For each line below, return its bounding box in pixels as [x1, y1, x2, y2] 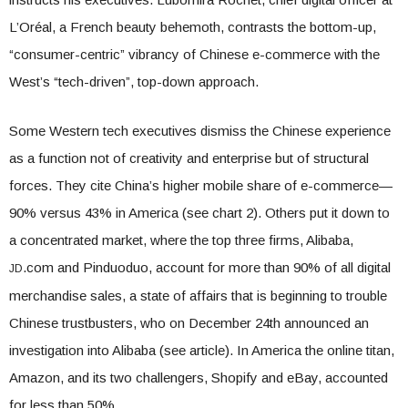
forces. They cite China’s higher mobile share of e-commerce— [9, 178, 393, 193]
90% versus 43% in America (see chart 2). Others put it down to [9, 205, 390, 220]
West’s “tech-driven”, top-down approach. [9, 74, 259, 89]
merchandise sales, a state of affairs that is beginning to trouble [9, 288, 387, 303]
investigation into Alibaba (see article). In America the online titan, [9, 342, 394, 358]
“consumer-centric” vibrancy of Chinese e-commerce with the [9, 46, 380, 62]
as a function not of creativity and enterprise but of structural [9, 150, 369, 166]
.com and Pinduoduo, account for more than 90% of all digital [23, 260, 391, 275]
